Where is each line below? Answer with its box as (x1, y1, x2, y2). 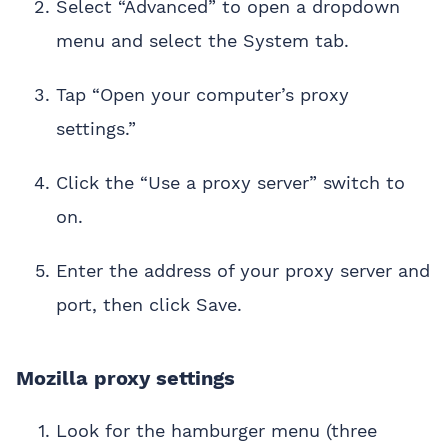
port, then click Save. (56, 294, 242, 316)
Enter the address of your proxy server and (56, 260, 430, 282)
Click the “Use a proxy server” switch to (56, 172, 405, 194)
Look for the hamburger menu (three (56, 420, 377, 442)
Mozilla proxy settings (16, 366, 235, 391)
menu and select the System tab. (56, 30, 349, 52)
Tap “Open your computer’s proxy (56, 84, 349, 106)
